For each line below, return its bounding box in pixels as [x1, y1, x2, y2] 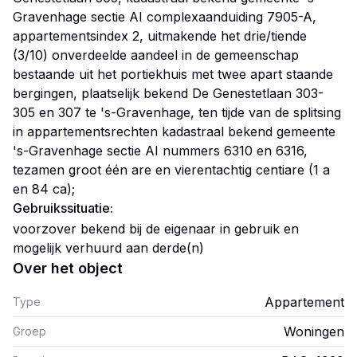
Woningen [284, 324, 344, 339]
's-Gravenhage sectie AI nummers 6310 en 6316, [13, 143, 308, 159]
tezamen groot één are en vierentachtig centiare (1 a [13, 162, 330, 178]
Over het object [13, 260, 123, 277]
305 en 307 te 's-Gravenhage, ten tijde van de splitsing [13, 104, 341, 120]
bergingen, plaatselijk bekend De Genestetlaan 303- [13, 85, 324, 101]
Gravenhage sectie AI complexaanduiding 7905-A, [13, 9, 316, 25]
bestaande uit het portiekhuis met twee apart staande [13, 66, 333, 82]
